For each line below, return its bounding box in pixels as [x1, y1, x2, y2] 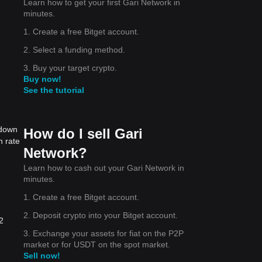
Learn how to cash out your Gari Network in [23, 163, 184, 173]
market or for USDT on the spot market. [23, 239, 170, 249]
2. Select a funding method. [23, 44, 125, 54]
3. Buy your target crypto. [23, 63, 117, 73]
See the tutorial [23, 85, 84, 95]
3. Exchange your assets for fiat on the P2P [23, 228, 184, 238]
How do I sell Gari [23, 125, 143, 142]
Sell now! [23, 250, 60, 260]
